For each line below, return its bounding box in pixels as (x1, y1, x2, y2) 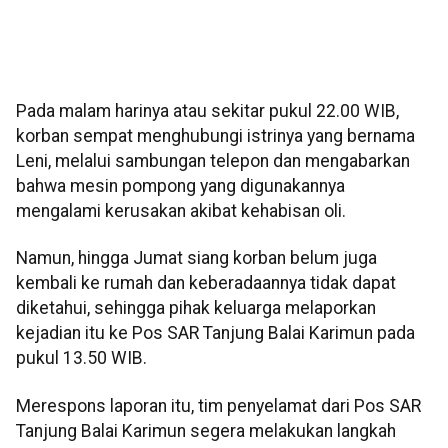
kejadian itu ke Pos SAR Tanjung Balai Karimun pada (16, 323, 415, 344)
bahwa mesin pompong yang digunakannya (16, 176, 345, 197)
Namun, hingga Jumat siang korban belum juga (16, 248, 377, 269)
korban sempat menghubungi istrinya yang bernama (16, 126, 415, 147)
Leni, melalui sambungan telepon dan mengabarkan (16, 151, 410, 172)
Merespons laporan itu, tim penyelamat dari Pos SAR (16, 395, 421, 416)
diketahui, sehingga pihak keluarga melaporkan (16, 298, 376, 319)
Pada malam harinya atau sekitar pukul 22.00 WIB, (16, 101, 399, 122)
